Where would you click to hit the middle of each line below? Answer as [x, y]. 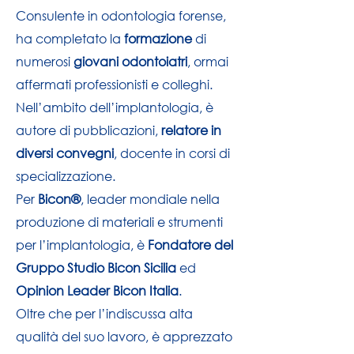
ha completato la [70, 38]
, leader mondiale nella [150, 199]
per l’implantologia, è [82, 245]
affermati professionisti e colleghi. [114, 84]
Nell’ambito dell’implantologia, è [115, 107]
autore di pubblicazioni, [88, 130]
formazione [160, 38]
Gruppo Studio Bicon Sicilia [96, 267]
